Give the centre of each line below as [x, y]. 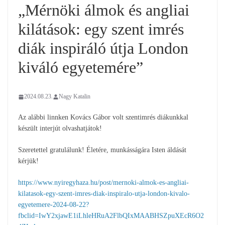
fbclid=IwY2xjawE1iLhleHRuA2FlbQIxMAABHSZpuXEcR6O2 [111, 216]
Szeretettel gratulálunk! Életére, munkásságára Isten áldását [102, 150]
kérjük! [28, 161]
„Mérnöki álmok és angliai [104, 10]
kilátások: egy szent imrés [101, 29]
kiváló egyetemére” [81, 68]
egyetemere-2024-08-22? [53, 205]
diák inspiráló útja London [103, 48]
